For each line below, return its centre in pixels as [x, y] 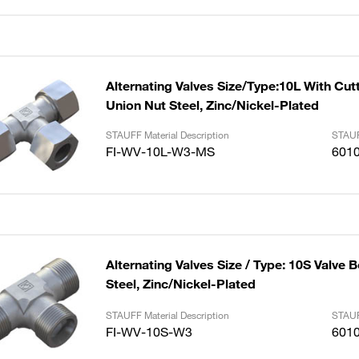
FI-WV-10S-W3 [149, 332]
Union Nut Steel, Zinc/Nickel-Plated [212, 105]
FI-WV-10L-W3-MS [160, 151]
